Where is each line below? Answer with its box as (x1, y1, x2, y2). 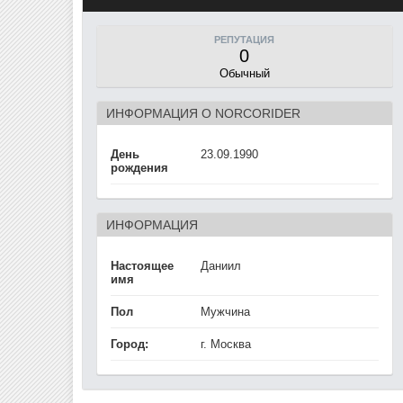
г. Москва (200, 337, 251, 351)
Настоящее (110, 259, 174, 273)
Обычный (219, 67, 270, 80)
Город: (110, 337, 148, 351)
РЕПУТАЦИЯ (214, 32, 275, 46)
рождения (110, 161, 168, 175)
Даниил (200, 259, 241, 273)
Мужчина (200, 305, 250, 318)
